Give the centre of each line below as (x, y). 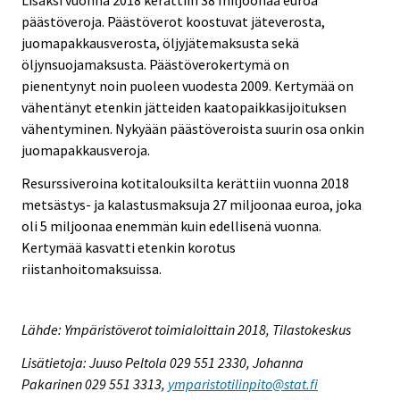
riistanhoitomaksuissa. (92, 268)
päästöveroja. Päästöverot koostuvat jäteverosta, (173, 21)
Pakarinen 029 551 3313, (95, 384)
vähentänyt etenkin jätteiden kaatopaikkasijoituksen (184, 107)
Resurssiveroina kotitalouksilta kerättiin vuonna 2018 (185, 183)
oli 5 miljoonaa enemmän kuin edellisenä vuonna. (171, 225)
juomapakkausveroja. (86, 150)
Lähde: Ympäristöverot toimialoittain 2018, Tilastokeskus (186, 330)
